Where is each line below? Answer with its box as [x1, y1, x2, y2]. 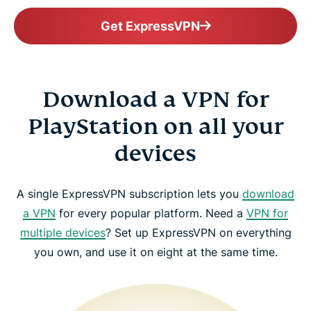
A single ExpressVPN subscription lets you [17, 186, 242, 201]
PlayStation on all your [27, 112, 284, 140]
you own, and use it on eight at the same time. [33, 244, 278, 259]
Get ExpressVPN [100, 18, 200, 33]
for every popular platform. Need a [56, 205, 246, 220]
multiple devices [19, 225, 106, 239]
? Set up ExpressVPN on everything [105, 225, 292, 239]
